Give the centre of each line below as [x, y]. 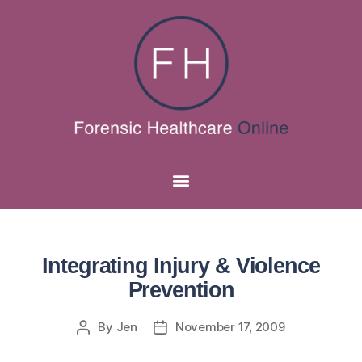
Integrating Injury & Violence [181, 266]
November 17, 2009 [230, 327]
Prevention [181, 290]
